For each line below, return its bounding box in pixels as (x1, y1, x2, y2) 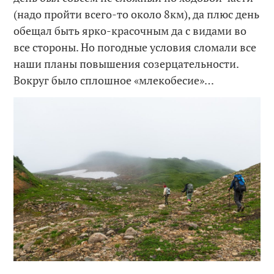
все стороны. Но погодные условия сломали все (13, 40, 257, 55)
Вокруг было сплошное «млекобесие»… (13, 73, 215, 88)
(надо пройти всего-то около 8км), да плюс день (13, 7, 260, 22)
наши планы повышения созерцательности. (13, 56, 239, 72)
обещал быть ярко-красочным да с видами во (13, 23, 247, 39)
